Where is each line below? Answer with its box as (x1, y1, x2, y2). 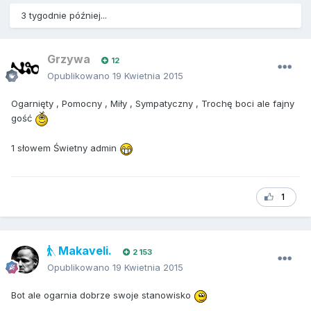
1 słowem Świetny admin (11, 142, 119, 154)
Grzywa (47, 52, 90, 67)
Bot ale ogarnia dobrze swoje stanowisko (11, 289, 194, 301)
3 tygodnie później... (21, 10, 107, 22)
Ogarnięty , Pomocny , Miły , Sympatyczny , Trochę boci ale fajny (11, 98, 294, 110)
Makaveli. (56, 244, 112, 258)
